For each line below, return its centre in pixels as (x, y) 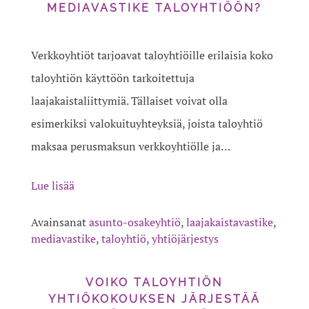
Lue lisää (52, 186)
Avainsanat (60, 222)
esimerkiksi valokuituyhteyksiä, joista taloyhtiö (147, 124)
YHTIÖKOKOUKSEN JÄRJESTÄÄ (154, 299)
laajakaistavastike (229, 222)
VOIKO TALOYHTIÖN (154, 283)
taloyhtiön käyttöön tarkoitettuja (112, 78)
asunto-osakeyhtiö (134, 222)
